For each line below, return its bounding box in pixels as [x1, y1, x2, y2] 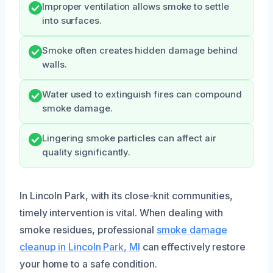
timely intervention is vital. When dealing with [19, 206, 224, 219]
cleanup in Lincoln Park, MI [19, 240, 140, 253]
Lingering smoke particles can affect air [42, 132, 216, 144]
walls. [42, 58, 67, 70]
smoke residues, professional [19, 223, 157, 236]
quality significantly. [42, 146, 131, 158]
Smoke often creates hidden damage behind [42, 44, 238, 56]
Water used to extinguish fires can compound [42, 88, 242, 100]
